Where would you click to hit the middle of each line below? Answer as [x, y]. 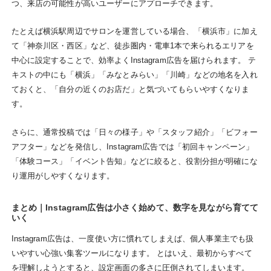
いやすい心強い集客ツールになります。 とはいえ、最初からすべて [132, 253]
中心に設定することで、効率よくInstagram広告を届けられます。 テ [134, 60]
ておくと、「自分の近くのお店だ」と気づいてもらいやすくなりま [130, 90]
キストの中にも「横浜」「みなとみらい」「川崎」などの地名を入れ [134, 75]
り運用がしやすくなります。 [63, 176]
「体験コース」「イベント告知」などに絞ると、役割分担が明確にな [134, 162]
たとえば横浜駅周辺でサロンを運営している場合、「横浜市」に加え [134, 31]
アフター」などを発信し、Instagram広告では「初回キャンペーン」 [132, 147]
